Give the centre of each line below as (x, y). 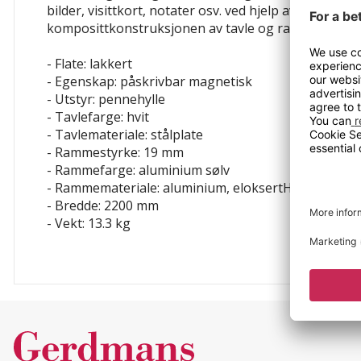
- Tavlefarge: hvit (98, 116)
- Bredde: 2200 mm (103, 205)
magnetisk (220, 81)
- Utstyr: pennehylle (106, 99)
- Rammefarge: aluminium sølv (138, 170)
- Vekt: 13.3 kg (89, 223)
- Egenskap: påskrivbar (118, 81)
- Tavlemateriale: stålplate (125, 134)
